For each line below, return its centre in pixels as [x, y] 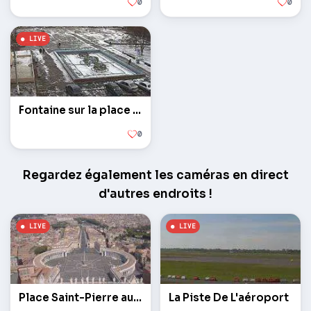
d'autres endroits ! [155, 194]
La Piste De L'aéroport [229, 298]
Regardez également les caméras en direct [155, 176]
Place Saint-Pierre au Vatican [137, 298]
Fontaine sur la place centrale [137, 110]
